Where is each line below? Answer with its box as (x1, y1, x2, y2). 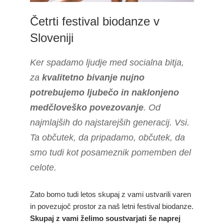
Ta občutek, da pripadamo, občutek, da (30, 132, 185, 143)
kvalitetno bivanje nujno (42, 72, 144, 83)
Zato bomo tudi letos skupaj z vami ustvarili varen (30, 190, 191, 199)
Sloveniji (30, 31, 73, 45)
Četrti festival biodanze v (30, 14, 159, 28)
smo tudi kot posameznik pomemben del (30, 147, 191, 158)
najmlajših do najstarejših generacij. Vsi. (30, 117, 189, 128)
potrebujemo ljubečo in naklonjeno (30, 87, 179, 98)
